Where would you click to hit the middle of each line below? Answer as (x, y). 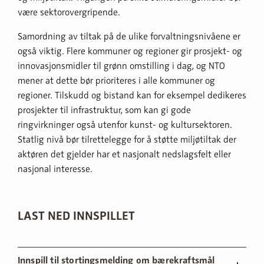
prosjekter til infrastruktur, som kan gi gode (104, 110)
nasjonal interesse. (55, 169)
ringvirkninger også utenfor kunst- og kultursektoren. (125, 125)
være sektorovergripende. (69, 12)
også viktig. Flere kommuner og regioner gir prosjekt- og (130, 51)
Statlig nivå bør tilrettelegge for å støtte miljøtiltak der (127, 139)
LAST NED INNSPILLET (76, 215)
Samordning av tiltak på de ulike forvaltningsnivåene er (129, 36)
